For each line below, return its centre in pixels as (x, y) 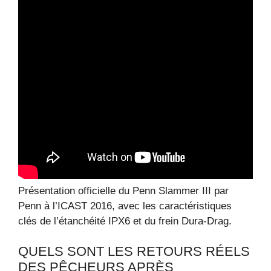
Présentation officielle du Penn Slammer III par (123, 191)
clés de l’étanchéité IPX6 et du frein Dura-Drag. (125, 221)
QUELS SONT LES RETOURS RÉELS (134, 252)
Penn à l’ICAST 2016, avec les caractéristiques (125, 206)
